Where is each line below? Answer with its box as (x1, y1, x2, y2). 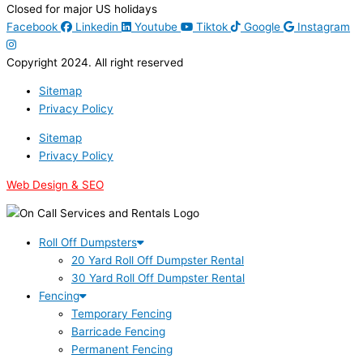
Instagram (297, 19, 350, 33)
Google (244, 19, 280, 33)
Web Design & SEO (6, 177, 104, 191)
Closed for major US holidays (6, 2, 157, 15)
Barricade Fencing (71, 325, 165, 339)
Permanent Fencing (71, 343, 173, 357)
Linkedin (75, 19, 118, 33)
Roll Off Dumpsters (39, 236, 137, 250)
